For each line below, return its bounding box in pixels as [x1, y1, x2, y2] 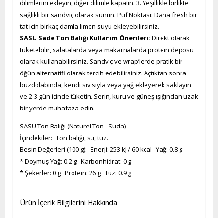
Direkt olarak [150, 34, 190, 42]
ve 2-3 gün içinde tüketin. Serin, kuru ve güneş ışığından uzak [20, 92, 198, 101]
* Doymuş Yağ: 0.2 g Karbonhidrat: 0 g [20, 157, 131, 165]
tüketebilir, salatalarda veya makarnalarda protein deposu [20, 45, 194, 54]
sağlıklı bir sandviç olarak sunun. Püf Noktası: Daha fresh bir [20, 10, 197, 19]
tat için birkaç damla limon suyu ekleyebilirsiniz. [20, 22, 159, 31]
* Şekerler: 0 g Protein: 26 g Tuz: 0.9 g [20, 168, 131, 177]
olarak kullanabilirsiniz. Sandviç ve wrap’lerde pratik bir [20, 57, 182, 66]
